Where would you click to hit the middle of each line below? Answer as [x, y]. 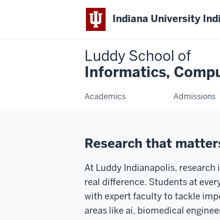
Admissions [195, 96]
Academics [105, 96]
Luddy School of [138, 56]
